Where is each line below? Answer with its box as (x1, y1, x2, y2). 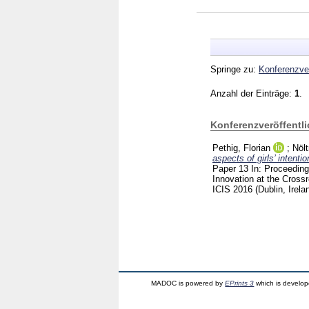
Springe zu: (210, 63, 259, 74)
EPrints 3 (225, 279, 255, 287)
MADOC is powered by (151, 279, 226, 287)
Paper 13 (212, 163, 251, 174)
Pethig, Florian (212, 142, 270, 153)
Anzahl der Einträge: (210, 88, 295, 99)
